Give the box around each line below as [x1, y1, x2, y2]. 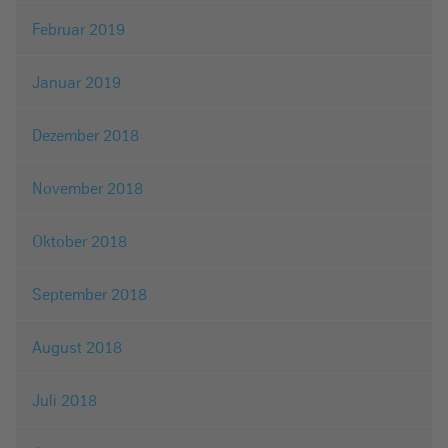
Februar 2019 [32, 19, 125, 40]
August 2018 [32, 337, 122, 358]
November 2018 [32, 178, 143, 199]
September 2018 [32, 284, 147, 305]
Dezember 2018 [32, 125, 139, 146]
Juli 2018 [32, 390, 97, 411]
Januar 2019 [32, 72, 121, 93]
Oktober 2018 [32, 231, 127, 252]
